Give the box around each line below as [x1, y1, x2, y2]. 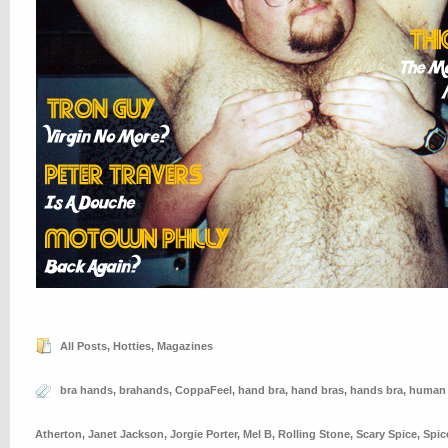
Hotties [113, 340, 151, 352]
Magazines [157, 340, 213, 352]
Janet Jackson [88, 428, 164, 440]
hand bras [291, 384, 344, 396]
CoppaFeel [175, 384, 232, 396]
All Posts [60, 340, 107, 352]
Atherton [35, 428, 82, 440]
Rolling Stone [278, 428, 350, 440]
